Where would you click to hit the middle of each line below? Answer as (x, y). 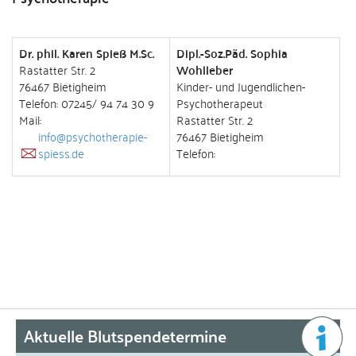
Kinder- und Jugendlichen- (241, 86)
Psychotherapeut (220, 103)
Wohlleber (205, 70)
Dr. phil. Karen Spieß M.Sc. (87, 53)
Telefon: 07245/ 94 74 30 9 (87, 103)
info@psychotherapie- (93, 136)
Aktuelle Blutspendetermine (125, 335)
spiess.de (61, 153)
